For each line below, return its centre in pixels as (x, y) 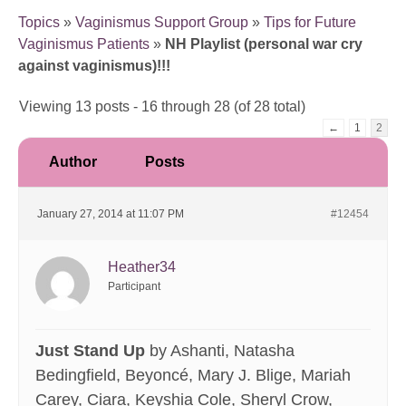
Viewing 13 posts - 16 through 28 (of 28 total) (162, 107)
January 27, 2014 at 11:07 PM (111, 214)
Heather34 (142, 267)
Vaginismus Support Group (162, 23)
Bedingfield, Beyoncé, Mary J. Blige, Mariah (193, 376)
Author (72, 162)
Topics (39, 23)
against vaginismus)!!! (94, 66)
